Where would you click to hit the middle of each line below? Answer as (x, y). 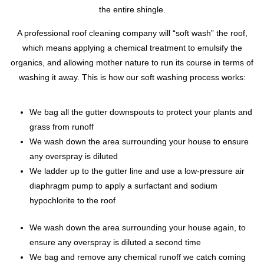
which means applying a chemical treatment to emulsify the (132, 47)
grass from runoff (62, 126)
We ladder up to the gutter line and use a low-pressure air (137, 171)
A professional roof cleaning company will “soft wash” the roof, (132, 33)
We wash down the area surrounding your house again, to (138, 227)
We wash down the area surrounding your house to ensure (139, 141)
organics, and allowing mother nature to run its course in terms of (132, 62)
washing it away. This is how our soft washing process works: (132, 77)
